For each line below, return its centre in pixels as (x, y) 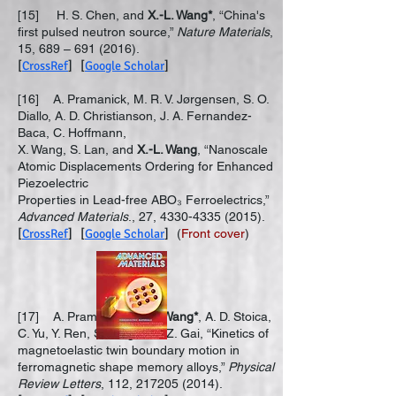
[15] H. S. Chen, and (83, 15)
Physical (251, 367)
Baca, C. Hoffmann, (72, 133)
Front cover (213, 233)
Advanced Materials (73, 217)
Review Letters (59, 384)
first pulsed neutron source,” (97, 32)
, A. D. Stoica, (235, 316)
